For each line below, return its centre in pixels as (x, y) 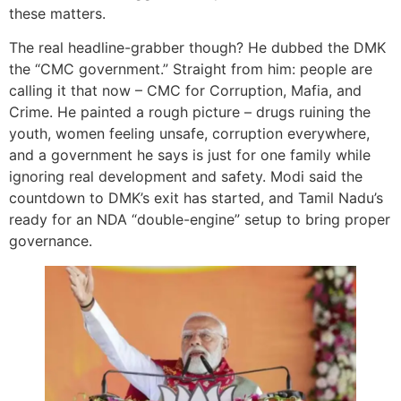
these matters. (57, 13)
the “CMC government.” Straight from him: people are (191, 69)
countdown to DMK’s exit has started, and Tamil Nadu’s (196, 198)
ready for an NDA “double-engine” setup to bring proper (200, 220)
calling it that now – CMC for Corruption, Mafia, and (185, 91)
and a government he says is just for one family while (190, 155)
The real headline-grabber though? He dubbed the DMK (197, 48)
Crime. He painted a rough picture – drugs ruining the (190, 112)
